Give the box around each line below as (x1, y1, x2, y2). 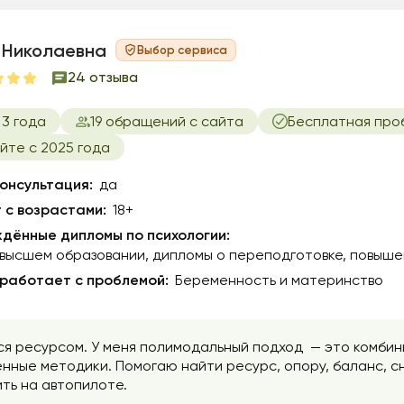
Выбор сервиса (137, 42, 227, 57)
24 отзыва (68, 69, 138, 86)
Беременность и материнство (175, 271, 383, 289)
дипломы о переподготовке (152, 246, 343, 263)
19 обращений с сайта (90, 113, 243, 130)
